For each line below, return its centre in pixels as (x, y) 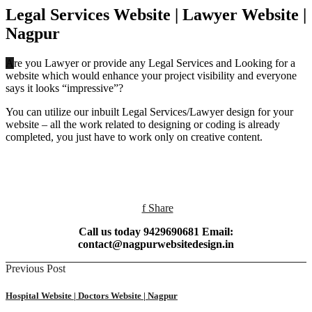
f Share (157, 208)
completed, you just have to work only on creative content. (134, 137)
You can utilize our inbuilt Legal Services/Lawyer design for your (149, 112)
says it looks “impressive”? (64, 88)
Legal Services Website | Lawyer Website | (156, 15)
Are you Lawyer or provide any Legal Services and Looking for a (10, 63)
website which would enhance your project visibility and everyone (151, 76)
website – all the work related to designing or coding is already (143, 125)
